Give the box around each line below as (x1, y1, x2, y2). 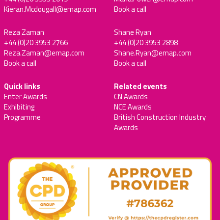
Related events (114, 80, 167, 92)
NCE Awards (114, 101, 152, 112)
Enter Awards (4, 90, 47, 102)
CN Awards (114, 90, 148, 102)
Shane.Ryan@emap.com (114, 47, 192, 58)
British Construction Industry (114, 111, 206, 123)
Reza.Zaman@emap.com (4, 47, 84, 58)
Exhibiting (4, 101, 34, 112)
